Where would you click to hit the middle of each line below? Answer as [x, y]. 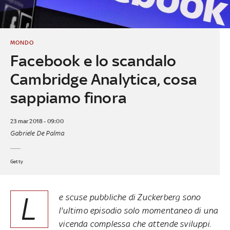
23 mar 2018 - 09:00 [37, 121]
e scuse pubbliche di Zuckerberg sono [130, 197]
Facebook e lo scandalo [93, 61]
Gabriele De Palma [37, 133]
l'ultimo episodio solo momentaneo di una [138, 210]
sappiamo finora [68, 98]
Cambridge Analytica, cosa [103, 79]
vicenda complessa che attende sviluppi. [135, 224]
